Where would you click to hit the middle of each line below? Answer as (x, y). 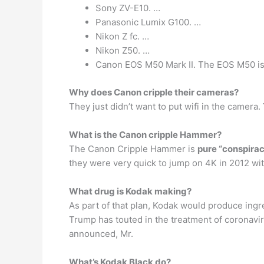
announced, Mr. (101, 233)
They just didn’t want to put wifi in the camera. (166, 106)
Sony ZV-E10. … (128, 8)
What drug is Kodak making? (130, 191)
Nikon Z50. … (123, 50)
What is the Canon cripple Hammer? (145, 134)
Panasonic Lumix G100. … (148, 22)
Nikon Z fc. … (122, 36)
